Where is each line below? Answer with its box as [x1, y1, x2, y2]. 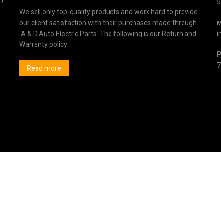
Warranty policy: [19, 40, 69, 48]
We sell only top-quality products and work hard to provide [19, 7, 198, 16]
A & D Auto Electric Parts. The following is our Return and [19, 29, 196, 37]
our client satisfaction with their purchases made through [19, 18, 197, 27]
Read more [27, 64, 61, 72]
